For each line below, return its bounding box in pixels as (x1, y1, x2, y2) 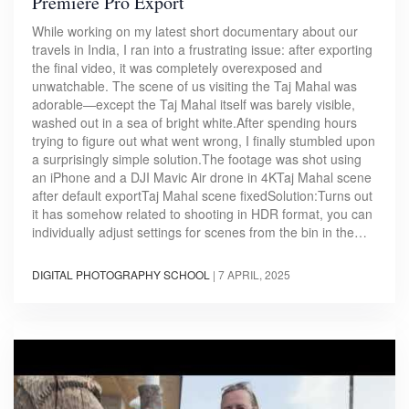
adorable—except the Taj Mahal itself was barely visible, (32, 95, 355, 114)
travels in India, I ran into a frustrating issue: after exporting (32, 40, 372, 59)
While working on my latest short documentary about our (32, 22, 358, 41)
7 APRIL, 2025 (218, 267, 290, 283)
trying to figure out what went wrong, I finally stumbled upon (32, 131, 375, 151)
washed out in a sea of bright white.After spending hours (32, 113, 357, 132)
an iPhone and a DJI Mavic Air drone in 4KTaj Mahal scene (32, 168, 372, 187)
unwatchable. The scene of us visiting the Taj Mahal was (32, 77, 357, 96)
